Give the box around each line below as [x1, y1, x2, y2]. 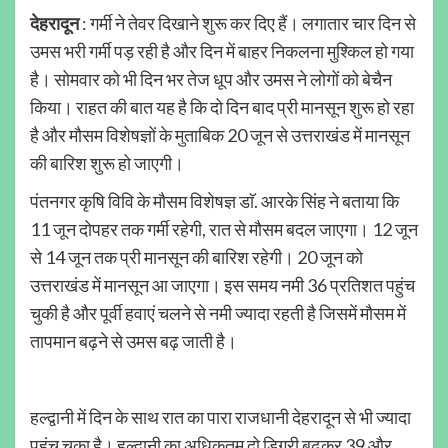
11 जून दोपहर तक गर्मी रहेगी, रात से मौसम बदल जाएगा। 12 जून [30, 217, 418, 240]
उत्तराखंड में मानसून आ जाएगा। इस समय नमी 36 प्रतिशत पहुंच [30, 273, 415, 296]
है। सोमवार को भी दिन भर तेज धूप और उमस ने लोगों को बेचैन [30, 67, 392, 90]
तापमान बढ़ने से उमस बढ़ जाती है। [30, 329, 237, 352]
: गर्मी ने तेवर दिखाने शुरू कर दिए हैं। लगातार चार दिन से [79, 11, 416, 34]
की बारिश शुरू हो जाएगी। [30, 151, 184, 174]
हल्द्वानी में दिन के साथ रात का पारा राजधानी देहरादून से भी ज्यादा [30, 405, 411, 428]
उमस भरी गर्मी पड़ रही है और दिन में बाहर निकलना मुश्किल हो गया [30, 39, 414, 62]
